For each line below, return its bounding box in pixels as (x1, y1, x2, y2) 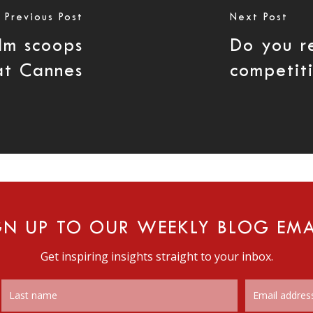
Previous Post (4, 13, 84, 22)
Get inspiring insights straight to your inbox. (40, 249, 273, 265)
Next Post (229, 13, 288, 22)
